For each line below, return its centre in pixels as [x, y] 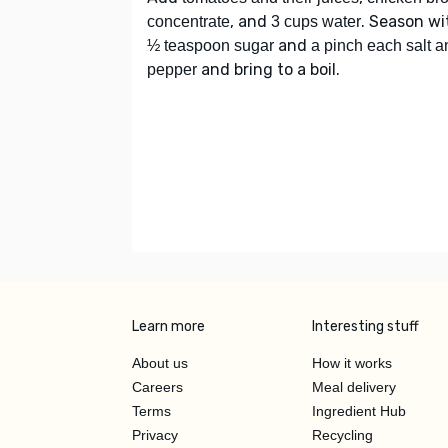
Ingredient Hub [359, 410]
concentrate [188, 21]
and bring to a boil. [268, 69]
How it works [352, 362]
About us [160, 362]
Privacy [155, 434]
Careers [157, 386]
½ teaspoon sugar [210, 45]
